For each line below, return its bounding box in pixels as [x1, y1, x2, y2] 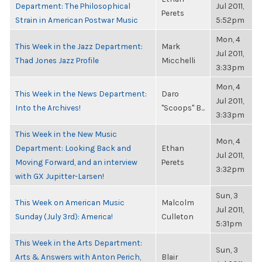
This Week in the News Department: [15, 89, 147, 98]
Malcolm [161, 198, 194, 207]
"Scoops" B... [161, 103, 205, 112]
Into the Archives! [15, 103, 81, 112]
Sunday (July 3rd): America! [15, 212, 113, 221]
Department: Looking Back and [15, 143, 131, 153]
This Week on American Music [15, 198, 125, 207]
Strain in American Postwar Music [15, 15, 138, 25]
